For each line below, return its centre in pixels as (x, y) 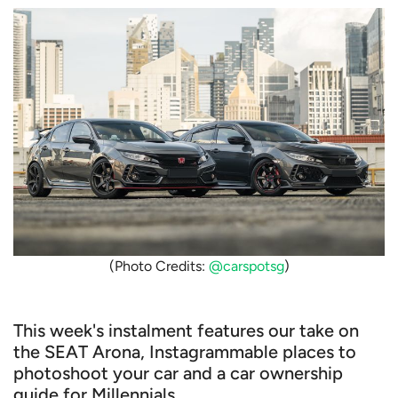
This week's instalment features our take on (186, 330)
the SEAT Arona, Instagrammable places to (185, 351)
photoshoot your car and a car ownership (178, 373)
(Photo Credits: (159, 266)
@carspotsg (246, 266)
